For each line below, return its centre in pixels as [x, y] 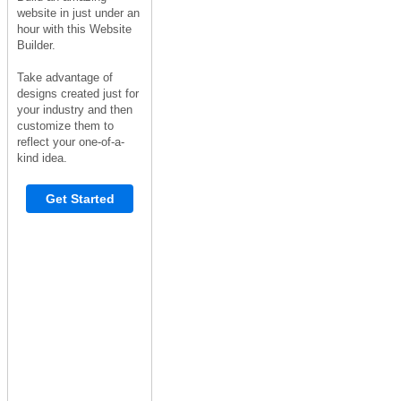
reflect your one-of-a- [71, 141]
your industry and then [75, 109]
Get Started [80, 198]
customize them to [65, 125]
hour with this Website [74, 29]
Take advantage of [65, 77]
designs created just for [78, 93]
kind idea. [42, 158]
